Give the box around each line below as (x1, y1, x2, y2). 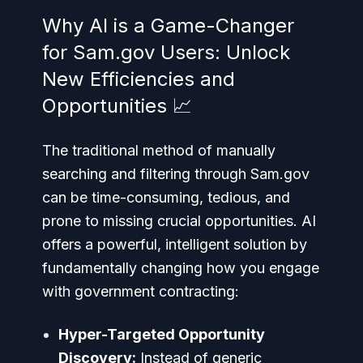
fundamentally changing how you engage (42, 258, 319, 276)
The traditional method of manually (42, 141, 275, 159)
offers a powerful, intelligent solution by (42, 235, 307, 253)
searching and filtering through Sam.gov (42, 164, 310, 182)
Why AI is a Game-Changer (42, 13, 294, 37)
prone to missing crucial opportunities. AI (42, 211, 316, 229)
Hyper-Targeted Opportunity (58, 325, 265, 343)
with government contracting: (42, 282, 239, 300)
